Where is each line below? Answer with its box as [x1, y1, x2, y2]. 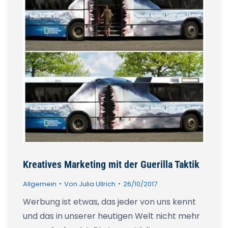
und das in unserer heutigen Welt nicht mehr [23, 210, 200, 222]
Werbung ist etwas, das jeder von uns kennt [23, 195, 196, 208]
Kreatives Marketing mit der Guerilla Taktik [23, 158, 199, 170]
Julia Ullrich [79, 179, 116, 189]
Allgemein [23, 179, 56, 189]
